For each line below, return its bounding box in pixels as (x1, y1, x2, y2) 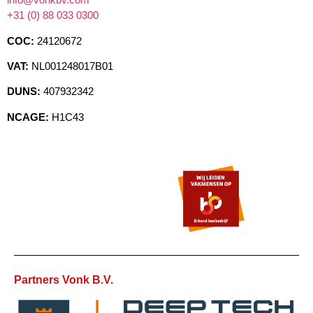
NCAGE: (7, 110, 49, 123)
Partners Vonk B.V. (14, 274, 113, 286)
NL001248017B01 (29, 60, 113, 73)
